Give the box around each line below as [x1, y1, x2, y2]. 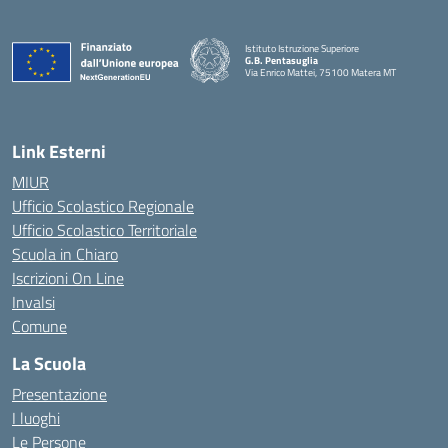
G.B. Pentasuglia [245, 52, 318, 68]
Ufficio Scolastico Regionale [12, 194, 194, 218]
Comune [12, 314, 67, 338]
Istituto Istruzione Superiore [245, 40, 359, 56]
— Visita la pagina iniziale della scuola [244, 75, 398, 91]
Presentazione [12, 382, 107, 406]
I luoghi [12, 406, 60, 430]
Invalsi [12, 290, 55, 314]
